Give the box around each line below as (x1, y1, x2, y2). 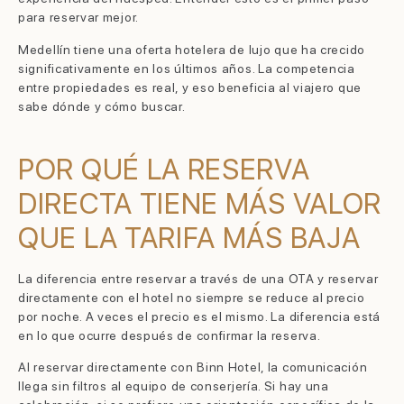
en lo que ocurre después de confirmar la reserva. (18, 327, 321, 343)
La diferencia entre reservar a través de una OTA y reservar (18, 271, 379, 286)
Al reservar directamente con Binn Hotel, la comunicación (18, 359, 368, 374)
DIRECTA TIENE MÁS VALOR (18, 186, 382, 221)
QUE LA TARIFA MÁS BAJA (18, 220, 361, 255)
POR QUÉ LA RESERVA (18, 151, 310, 187)
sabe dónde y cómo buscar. (18, 98, 186, 114)
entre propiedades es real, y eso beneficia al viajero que (18, 79, 362, 95)
